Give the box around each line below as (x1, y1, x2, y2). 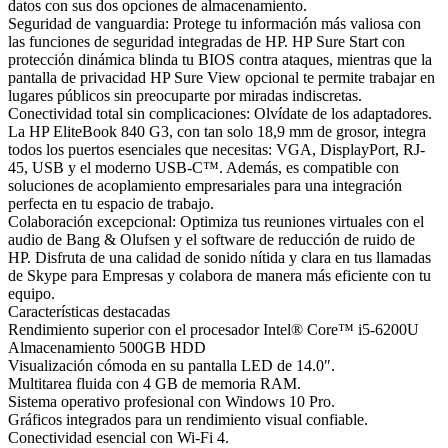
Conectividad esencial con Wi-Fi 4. (8, 428, 229, 446)
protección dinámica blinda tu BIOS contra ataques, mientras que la (8, 50, 432, 68)
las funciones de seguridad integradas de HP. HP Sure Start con (8, 32, 405, 50)
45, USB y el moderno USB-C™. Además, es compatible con (8, 158, 399, 176)
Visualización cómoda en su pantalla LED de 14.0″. (8, 356, 335, 374)
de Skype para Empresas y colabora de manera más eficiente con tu (8, 266, 431, 284)
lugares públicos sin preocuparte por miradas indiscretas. (8, 86, 362, 104)
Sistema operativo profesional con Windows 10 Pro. (8, 392, 335, 410)
